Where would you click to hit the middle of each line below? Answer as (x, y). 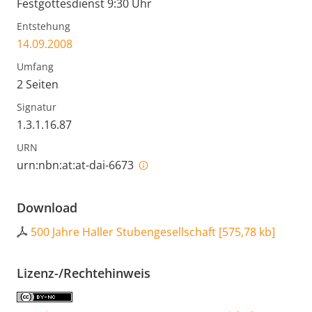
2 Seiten (38, 85)
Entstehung (44, 26)
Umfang (35, 67)
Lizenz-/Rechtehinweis (84, 273)
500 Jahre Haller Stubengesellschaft (123, 232)
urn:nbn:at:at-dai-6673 (77, 165)
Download (47, 208)
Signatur (37, 107)
